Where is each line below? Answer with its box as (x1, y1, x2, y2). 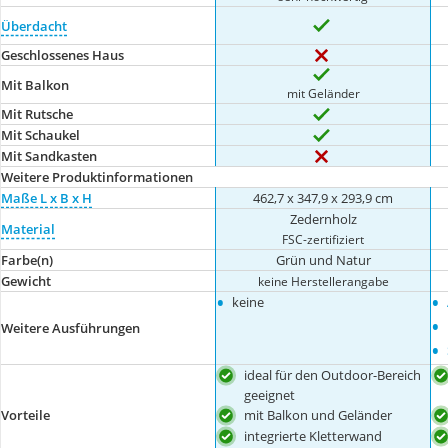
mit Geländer (286, 85, 360, 101)
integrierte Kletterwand (244, 426, 383, 445)
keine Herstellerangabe (257, 273, 389, 289)
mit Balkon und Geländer (244, 406, 393, 424)
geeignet (244, 386, 296, 404)
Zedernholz (289, 210, 357, 228)
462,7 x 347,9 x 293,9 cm (253, 189, 394, 207)
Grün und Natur (275, 251, 371, 269)
